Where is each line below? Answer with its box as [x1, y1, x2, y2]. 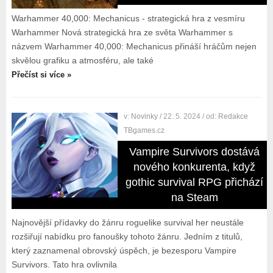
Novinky [131, 112, 158, 121]
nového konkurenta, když [133, 161, 256, 173]
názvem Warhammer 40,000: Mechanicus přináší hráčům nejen [11, 41, 257, 51]
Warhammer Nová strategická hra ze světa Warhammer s [11, 27, 233, 37]
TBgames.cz [124, 126, 165, 135]
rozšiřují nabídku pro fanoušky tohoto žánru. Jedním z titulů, [11, 232, 243, 241]
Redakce [218, 112, 249, 121]
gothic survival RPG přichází [126, 176, 264, 188]
